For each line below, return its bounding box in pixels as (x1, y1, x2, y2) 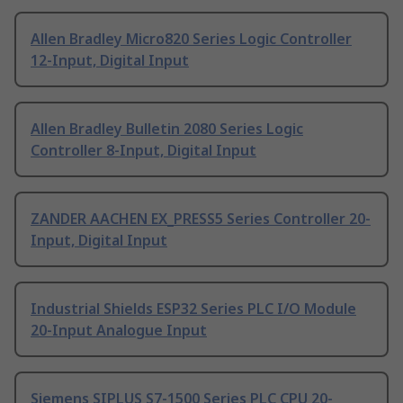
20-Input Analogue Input (31, 320, 207, 341)
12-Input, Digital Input (31, 50, 189, 71)
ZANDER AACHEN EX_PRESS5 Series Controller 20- (31, 209, 371, 229)
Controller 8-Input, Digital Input (31, 140, 256, 161)
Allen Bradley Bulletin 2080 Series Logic (31, 119, 303, 139)
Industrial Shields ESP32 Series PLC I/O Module (31, 299, 356, 319)
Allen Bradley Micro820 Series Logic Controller (31, 29, 352, 49)
